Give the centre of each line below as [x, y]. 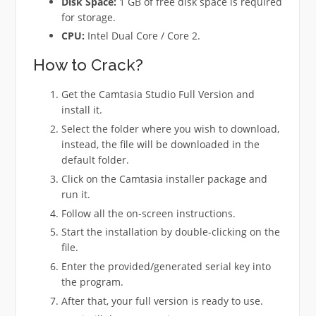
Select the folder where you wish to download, [170, 129]
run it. [75, 194]
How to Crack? [88, 65]
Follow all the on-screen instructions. [148, 213]
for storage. [88, 17]
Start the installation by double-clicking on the [170, 232]
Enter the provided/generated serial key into [166, 266]
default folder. [95, 160]
